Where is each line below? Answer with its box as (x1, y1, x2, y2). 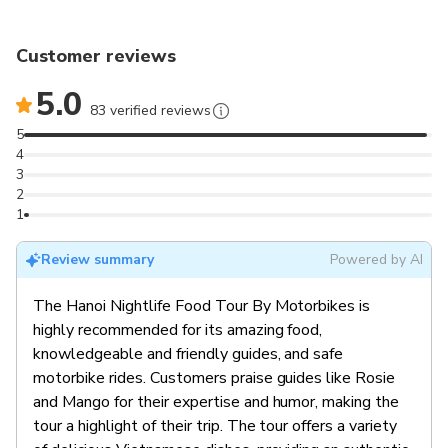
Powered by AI (329, 250, 423, 270)
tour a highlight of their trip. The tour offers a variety (33, 415, 398, 438)
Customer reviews (16, 44, 176, 69)
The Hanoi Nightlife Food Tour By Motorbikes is (33, 295, 371, 318)
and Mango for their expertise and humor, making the (33, 391, 400, 414)
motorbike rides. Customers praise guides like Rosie (33, 367, 396, 390)
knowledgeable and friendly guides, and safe (33, 343, 344, 366)
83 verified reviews (89, 101, 211, 121)
